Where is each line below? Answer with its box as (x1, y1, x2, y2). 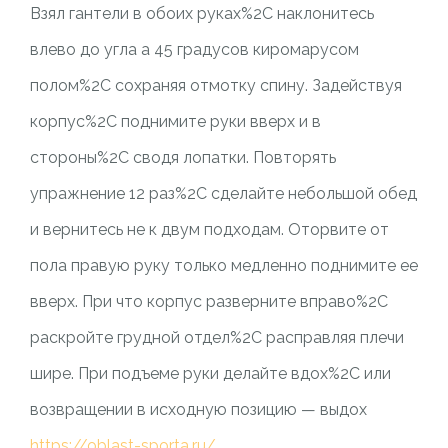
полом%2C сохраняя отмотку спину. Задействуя (29, 76, 402, 95)
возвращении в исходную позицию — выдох (29, 400, 367, 419)
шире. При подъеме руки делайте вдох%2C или (29, 364, 391, 383)
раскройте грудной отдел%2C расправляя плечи (29, 328, 404, 347)
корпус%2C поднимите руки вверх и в (29, 112, 321, 131)
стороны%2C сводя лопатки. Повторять (29, 148, 336, 167)
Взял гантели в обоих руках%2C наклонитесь (29, 4, 374, 23)
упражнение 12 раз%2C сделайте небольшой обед (29, 184, 417, 203)
